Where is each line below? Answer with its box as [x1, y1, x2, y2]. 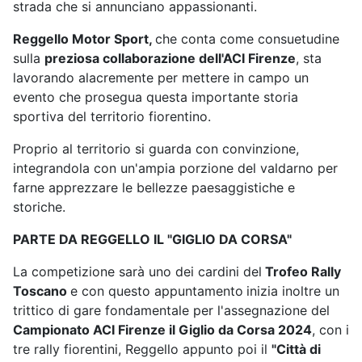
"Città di [271, 341, 321, 358]
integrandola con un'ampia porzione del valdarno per [13, 160, 338, 177]
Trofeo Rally [262, 263, 341, 280]
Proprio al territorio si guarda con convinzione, [13, 141, 299, 158]
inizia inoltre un [246, 283, 339, 300]
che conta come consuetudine [155, 31, 339, 48]
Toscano [13, 283, 70, 300]
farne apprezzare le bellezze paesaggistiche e [13, 179, 295, 196]
